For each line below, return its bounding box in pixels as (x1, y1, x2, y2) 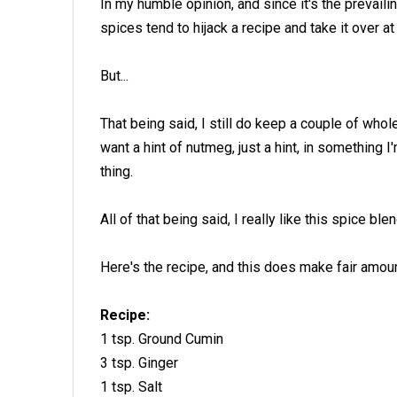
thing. (100, 163, 133, 180)
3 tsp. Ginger (100, 354, 178, 371)
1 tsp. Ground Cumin (100, 331, 223, 347)
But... (100, 67, 128, 84)
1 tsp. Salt (100, 378, 162, 395)
